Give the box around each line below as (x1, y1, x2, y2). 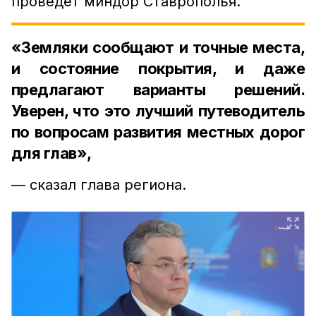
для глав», (11, 144, 92, 162)
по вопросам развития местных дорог (11, 123, 305, 141)
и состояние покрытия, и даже (11, 59, 305, 78)
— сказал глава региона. (11, 176, 186, 193)
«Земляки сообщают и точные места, (11, 38, 305, 56)
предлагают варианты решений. (11, 80, 305, 99)
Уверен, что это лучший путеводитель (11, 102, 305, 120)
